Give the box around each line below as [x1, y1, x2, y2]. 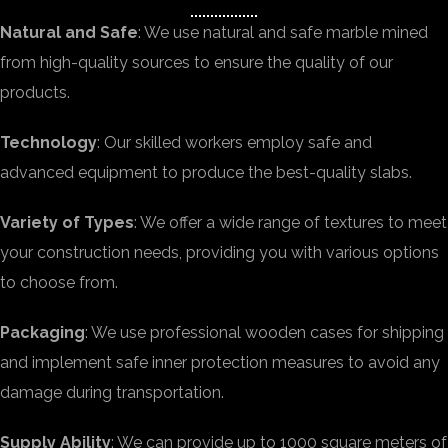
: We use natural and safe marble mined [138, 23, 428, 42]
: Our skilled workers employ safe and [97, 133, 372, 152]
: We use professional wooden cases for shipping [85, 323, 444, 342]
